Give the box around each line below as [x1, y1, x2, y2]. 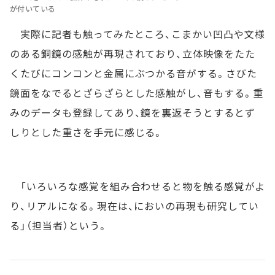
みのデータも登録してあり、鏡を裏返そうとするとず [10, 105, 256, 120]
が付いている [10, 3, 56, 14]
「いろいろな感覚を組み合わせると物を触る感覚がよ [10, 179, 265, 194]
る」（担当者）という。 [10, 218, 108, 233]
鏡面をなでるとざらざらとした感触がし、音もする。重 [10, 85, 263, 101]
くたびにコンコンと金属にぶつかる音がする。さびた [10, 66, 258, 81]
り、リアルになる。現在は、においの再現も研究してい [10, 198, 259, 214]
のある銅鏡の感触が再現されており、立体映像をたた [10, 46, 256, 61]
